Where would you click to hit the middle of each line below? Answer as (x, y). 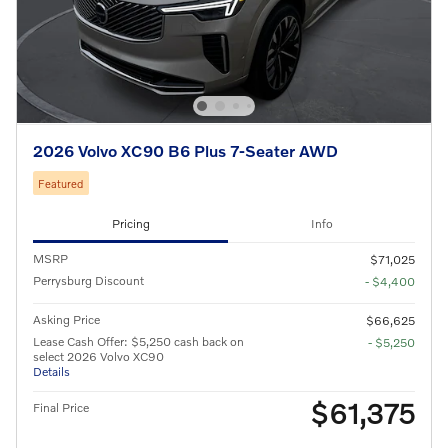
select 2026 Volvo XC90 (98, 356)
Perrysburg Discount (88, 280)
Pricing (130, 224)
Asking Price (66, 319)
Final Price (61, 407)
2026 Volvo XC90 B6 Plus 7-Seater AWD (185, 151)
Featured (61, 182)
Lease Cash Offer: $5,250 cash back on (138, 341)
